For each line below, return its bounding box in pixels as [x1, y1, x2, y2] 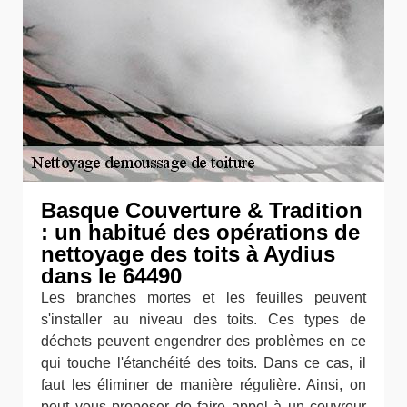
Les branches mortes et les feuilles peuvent [41, 290, 366, 305]
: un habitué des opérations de [41, 220, 360, 244]
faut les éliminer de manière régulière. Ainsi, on [41, 377, 366, 392]
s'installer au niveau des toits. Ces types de [41, 312, 366, 327]
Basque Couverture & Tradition [41, 198, 362, 223]
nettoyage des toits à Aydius [41, 242, 335, 266]
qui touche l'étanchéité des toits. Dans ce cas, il [41, 355, 366, 371]
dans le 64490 [41, 263, 182, 288]
